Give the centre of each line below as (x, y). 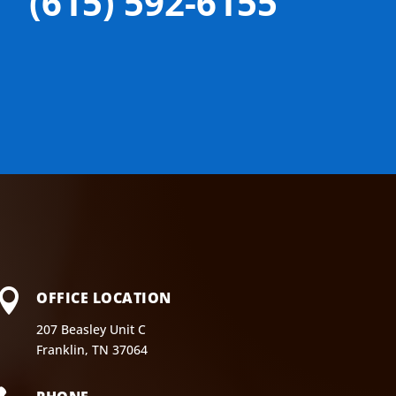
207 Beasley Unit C (91, 329)
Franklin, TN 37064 (92, 349)
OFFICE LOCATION (104, 297)
